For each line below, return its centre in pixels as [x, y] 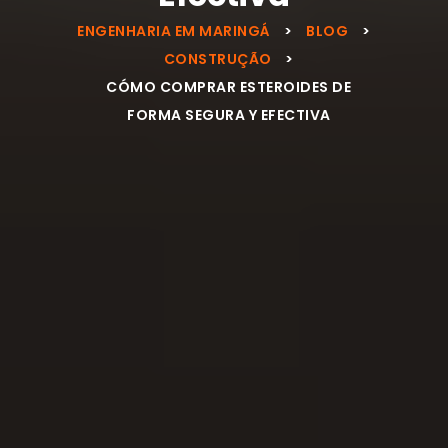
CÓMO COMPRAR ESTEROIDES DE [229, 86]
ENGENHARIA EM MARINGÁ [174, 30]
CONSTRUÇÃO [217, 58]
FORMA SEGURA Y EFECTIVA [229, 114]
